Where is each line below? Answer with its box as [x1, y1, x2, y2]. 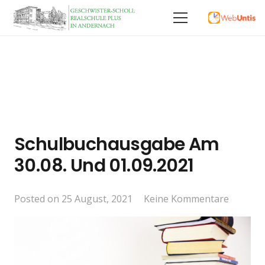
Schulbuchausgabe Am [14, 131, 219, 157]
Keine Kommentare [144, 192, 230, 205]
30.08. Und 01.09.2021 [14, 153, 194, 178]
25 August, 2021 [62, 192, 132, 205]
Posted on [14, 192, 62, 205]
